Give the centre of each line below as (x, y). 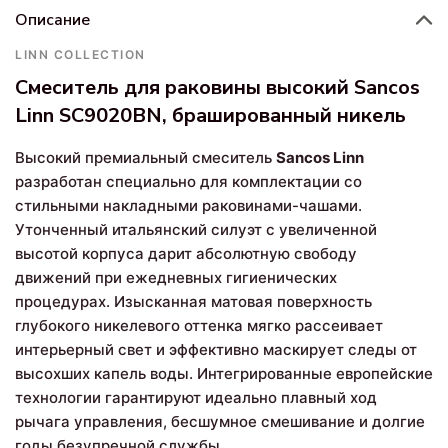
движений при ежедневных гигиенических (176, 277)
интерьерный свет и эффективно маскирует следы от (216, 349)
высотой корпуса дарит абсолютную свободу (186, 253)
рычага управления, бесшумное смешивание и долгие (220, 421)
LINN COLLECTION (80, 54)
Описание (52, 19)
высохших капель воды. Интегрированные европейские (224, 373)
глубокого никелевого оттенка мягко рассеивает (199, 325)
